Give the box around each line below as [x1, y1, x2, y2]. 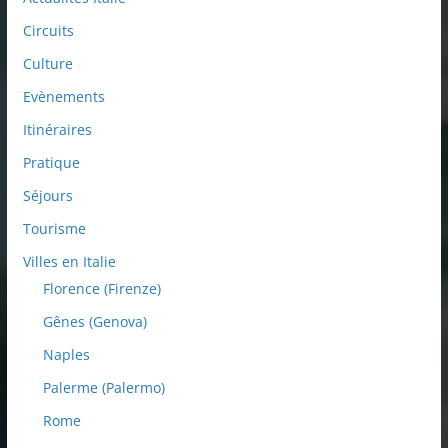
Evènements [22, 87, 105, 107]
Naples [42, 345, 90, 365]
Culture [22, 54, 73, 74]
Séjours [22, 186, 73, 206]
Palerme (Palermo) [42, 378, 165, 398]
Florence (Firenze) [42, 279, 161, 299]
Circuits [22, 21, 74, 41]
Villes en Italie [22, 252, 116, 272]
